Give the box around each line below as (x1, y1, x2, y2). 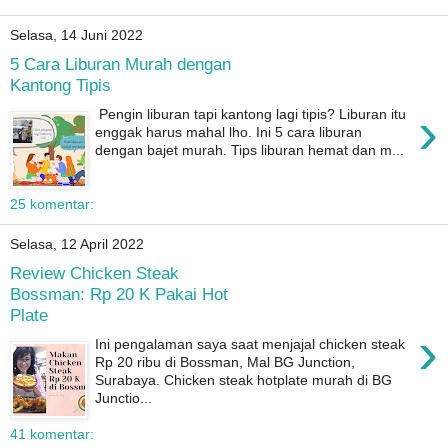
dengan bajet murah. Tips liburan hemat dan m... (95, 141, 405, 158)
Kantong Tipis (10, 75, 111, 96)
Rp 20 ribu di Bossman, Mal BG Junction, (95, 353, 356, 370)
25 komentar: (10, 195, 94, 212)
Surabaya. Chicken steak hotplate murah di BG (95, 371, 393, 388)
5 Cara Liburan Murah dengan (10, 54, 231, 75)
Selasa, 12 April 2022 (10, 236, 144, 253)
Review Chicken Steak (10, 263, 179, 284)
